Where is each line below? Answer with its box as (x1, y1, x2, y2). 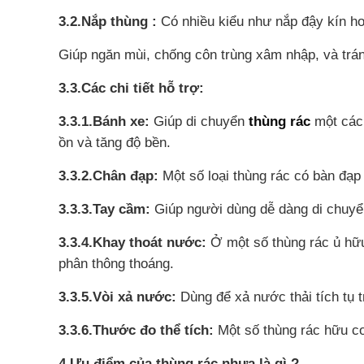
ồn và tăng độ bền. (58, 135, 171, 150)
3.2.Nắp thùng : (58, 14, 161, 29)
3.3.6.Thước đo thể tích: (58, 323, 214, 338)
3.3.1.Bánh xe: (58, 114, 149, 129)
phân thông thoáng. (58, 256, 174, 271)
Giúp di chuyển (149, 114, 249, 129)
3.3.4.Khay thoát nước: (58, 235, 206, 250)
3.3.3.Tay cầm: (58, 201, 150, 217)
